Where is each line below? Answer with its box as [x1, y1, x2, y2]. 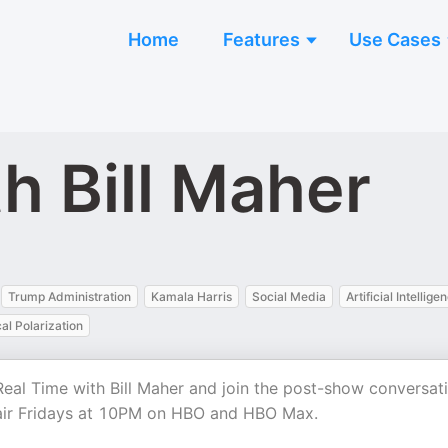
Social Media [252, 289, 326, 304]
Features [223, 29, 300, 50]
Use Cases [349, 29, 441, 50]
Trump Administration [8, 289, 131, 304]
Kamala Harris [151, 289, 232, 304]
